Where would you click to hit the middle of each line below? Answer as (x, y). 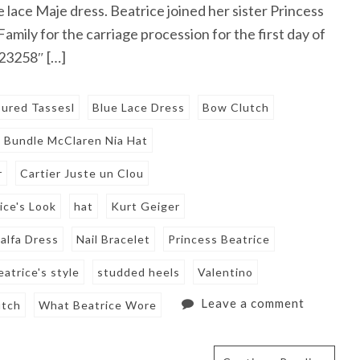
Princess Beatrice (219, 239)
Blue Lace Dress (139, 108)
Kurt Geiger (146, 207)
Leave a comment (252, 303)
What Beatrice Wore (98, 305)
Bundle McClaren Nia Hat (76, 141)
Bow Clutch (236, 108)
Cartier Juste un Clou (82, 174)
